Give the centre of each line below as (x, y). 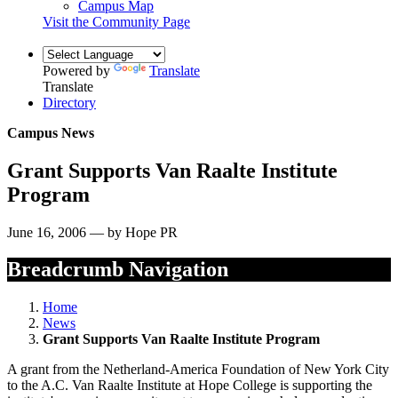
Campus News (51, 132)
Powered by (78, 70)
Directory (69, 102)
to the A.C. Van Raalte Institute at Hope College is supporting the (190, 386)
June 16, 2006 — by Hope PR (92, 232)
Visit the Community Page (116, 21)
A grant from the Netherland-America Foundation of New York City (198, 370)
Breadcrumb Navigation (118, 270)
